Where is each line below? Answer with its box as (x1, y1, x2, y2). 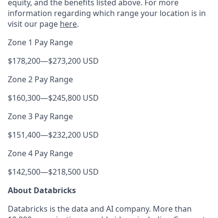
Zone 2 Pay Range (8, 74, 73, 85)
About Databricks (8, 185, 76, 196)
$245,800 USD (48, 92, 99, 103)
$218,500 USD (48, 166, 99, 177)
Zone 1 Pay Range (8, 37, 73, 48)
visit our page (8, 18, 60, 29)
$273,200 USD (48, 55, 99, 66)
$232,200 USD (48, 129, 99, 140)
